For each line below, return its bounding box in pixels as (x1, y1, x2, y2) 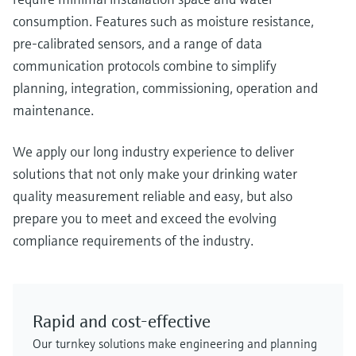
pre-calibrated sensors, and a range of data (13, 34, 262, 52)
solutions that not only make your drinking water (13, 164, 297, 183)
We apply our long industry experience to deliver (13, 142, 294, 161)
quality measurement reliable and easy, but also (13, 187, 292, 205)
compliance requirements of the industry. (13, 231, 253, 250)
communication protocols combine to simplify (13, 56, 277, 75)
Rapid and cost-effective (33, 311, 211, 332)
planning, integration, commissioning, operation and (13, 79, 318, 97)
